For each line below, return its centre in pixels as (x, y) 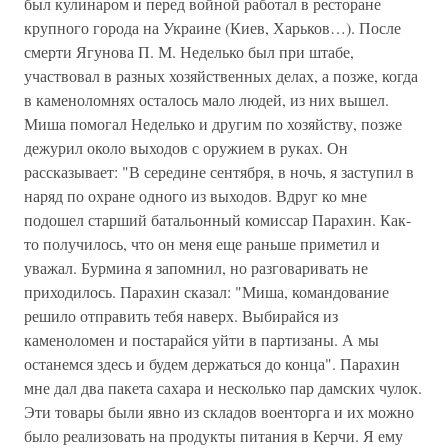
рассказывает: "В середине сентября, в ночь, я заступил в (219, 171)
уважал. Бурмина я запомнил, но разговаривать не (196, 267)
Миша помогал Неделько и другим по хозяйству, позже (213, 123)
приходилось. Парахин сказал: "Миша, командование (206, 291)
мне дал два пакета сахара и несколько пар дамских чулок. (223, 387)
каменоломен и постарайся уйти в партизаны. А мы (201, 339)
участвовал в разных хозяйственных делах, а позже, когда (221, 75)
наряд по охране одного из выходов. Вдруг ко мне (195, 195)
